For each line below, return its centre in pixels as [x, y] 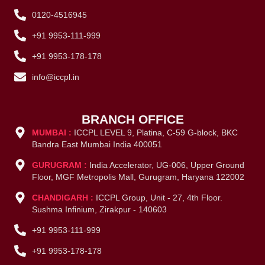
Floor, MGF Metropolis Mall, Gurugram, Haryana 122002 [138, 177]
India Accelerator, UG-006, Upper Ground [167, 165]
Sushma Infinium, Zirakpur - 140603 [100, 209]
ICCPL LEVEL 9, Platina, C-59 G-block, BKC [156, 132]
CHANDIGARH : [64, 197]
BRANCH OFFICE [132, 119]
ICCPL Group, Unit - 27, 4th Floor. [159, 197]
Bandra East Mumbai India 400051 [97, 144]
